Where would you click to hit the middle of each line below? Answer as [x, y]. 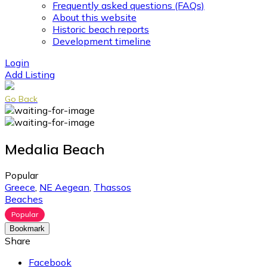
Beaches [24, 199]
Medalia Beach [55, 149]
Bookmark [27, 229]
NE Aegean [64, 187]
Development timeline [102, 41]
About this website [94, 17]
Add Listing [30, 74]
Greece [20, 187]
